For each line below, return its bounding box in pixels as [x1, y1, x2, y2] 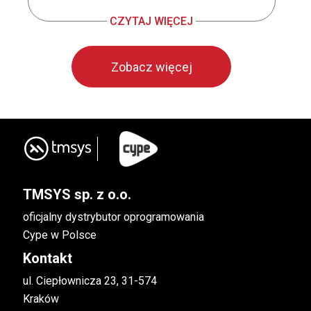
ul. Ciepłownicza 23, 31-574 [22, 274, 157, 287]
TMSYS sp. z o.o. [22, 185, 131, 203]
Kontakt [22, 249, 72, 267]
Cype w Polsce [22, 228, 96, 242]
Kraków [22, 292, 59, 305]
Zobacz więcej [110, 59, 192, 74]
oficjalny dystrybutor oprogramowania [22, 210, 204, 224]
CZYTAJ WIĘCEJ [110, 14, 194, 28]
